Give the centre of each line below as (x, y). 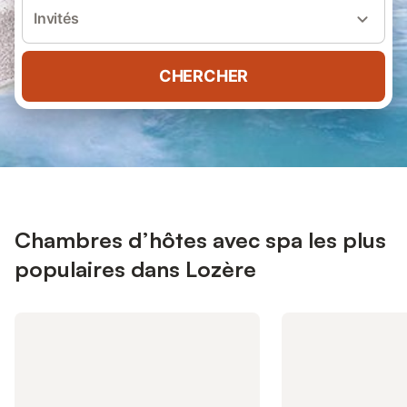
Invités (56, 18)
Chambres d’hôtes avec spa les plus (200, 240)
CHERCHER (203, 76)
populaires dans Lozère (135, 269)
